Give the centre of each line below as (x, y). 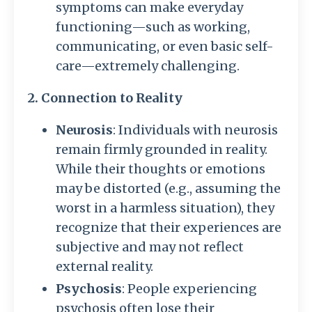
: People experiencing (189, 288)
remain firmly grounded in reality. (162, 149)
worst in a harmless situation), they (165, 208)
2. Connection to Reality (105, 97)
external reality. (104, 266)
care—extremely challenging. (148, 65)
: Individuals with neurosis (195, 130)
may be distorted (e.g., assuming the (168, 188)
